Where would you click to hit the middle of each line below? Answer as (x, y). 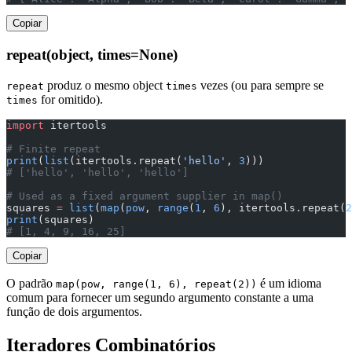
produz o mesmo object (105, 85)
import (25, 125)
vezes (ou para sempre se (260, 85)
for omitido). (70, 99)
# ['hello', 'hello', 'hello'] (97, 172)
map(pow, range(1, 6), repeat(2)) (156, 284)
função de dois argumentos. (74, 311)
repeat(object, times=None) (92, 55)
